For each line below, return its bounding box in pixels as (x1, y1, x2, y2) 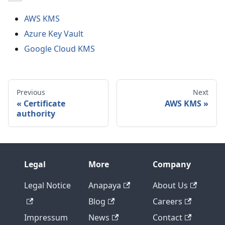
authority (17, 107, 55, 119)
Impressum (24, 212, 68, 223)
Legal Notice (24, 180, 71, 191)
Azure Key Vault (24, 28, 83, 39)
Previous (17, 87, 45, 97)
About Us (153, 180, 188, 191)
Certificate (24, 97, 65, 109)
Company (153, 159, 191, 170)
